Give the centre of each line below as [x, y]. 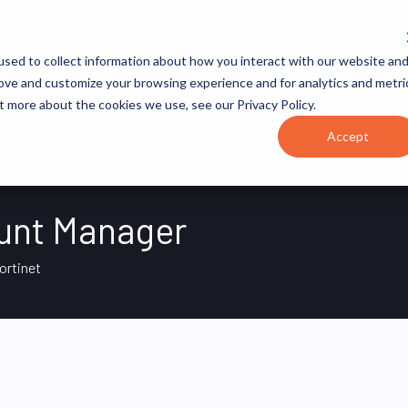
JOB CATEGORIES [64, 47]
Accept [348, 136]
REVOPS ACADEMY [215, 47]
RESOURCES [342, 47]
